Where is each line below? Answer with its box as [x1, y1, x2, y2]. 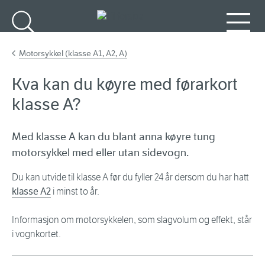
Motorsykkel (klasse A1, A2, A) [19, 48, 127, 59]
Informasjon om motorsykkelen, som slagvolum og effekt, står [12, 214, 252, 226]
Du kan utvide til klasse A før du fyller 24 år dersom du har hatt [12, 172, 249, 183]
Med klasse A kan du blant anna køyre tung [12, 130, 215, 144]
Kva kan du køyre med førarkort [12, 74, 238, 95]
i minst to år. [51, 186, 99, 198]
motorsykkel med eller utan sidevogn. [12, 146, 189, 160]
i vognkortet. [12, 228, 61, 240]
